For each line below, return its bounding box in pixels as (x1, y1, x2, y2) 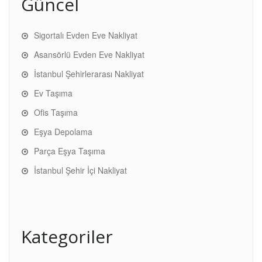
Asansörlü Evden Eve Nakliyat (34, 48, 144, 60)
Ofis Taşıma (34, 106, 78, 118)
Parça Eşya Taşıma (34, 144, 105, 157)
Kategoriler (21, 224, 113, 249)
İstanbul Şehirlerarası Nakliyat (34, 67, 144, 80)
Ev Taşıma (34, 87, 73, 99)
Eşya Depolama (34, 125, 92, 137)
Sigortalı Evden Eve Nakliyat (34, 29, 137, 41)
